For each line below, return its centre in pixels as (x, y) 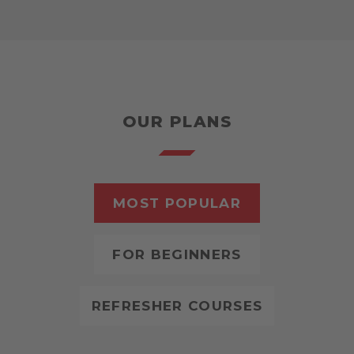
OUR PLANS (177, 122)
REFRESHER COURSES (177, 306)
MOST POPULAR (177, 203)
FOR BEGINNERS (177, 255)
